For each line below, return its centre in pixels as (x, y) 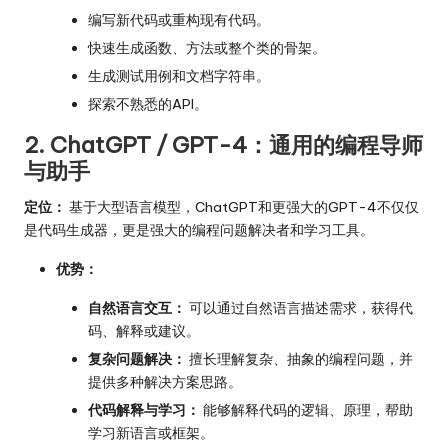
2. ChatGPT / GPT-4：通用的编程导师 (223, 144)
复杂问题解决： (137, 359)
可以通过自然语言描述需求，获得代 (299, 307)
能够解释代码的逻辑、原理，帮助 (306, 410)
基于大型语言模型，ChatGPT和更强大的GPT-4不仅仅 (242, 206)
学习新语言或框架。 (151, 433)
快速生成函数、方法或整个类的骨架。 (207, 47)
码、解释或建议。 (144, 330)
